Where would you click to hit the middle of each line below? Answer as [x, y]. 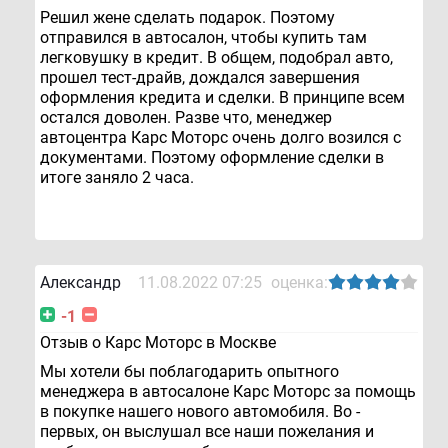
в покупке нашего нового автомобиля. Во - [200, 411]
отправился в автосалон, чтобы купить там [203, 37]
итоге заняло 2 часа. [117, 177]
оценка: [299, 282]
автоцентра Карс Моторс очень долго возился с [220, 137]
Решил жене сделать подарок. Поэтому [187, 17]
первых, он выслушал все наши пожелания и [207, 431]
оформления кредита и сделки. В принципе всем [222, 97]
